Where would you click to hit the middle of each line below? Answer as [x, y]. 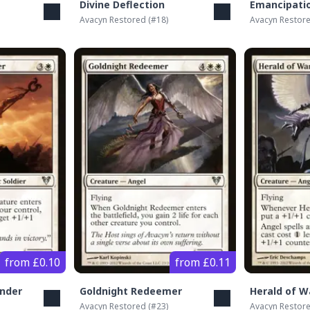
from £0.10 [33, 262]
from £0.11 [202, 262]
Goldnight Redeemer [131, 291]
